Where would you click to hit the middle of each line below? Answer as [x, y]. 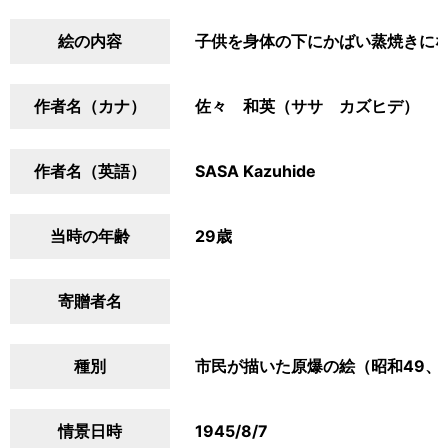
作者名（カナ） [90, 106]
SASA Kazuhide [255, 171]
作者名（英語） [90, 171]
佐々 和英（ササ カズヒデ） [307, 106]
